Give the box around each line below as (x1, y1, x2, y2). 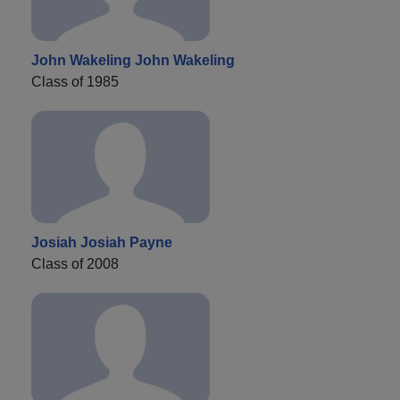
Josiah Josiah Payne (31, 235, 172, 251)
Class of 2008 (31, 256, 119, 272)
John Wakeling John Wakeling (31, 53, 235, 69)
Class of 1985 (31, 74, 119, 90)
